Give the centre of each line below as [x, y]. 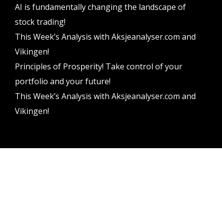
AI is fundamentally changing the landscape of [100, 7]
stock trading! [40, 22]
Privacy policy [111, 205]
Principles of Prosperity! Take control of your [99, 67]
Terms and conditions [111, 193]
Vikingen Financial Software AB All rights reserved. [111, 179]
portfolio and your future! [63, 82]
